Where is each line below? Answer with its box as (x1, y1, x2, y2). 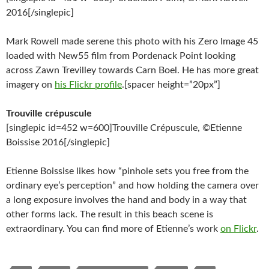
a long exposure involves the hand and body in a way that (6, 195, 247, 205)
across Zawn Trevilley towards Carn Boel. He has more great (6, 65, 259, 75)
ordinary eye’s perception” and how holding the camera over (6, 181, 259, 190)
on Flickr (220, 224, 256, 234)
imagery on (6, 80, 55, 89)
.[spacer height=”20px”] (122, 80, 220, 89)
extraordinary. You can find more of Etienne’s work (6, 224, 220, 234)
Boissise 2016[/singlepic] (6, 138, 110, 147)
